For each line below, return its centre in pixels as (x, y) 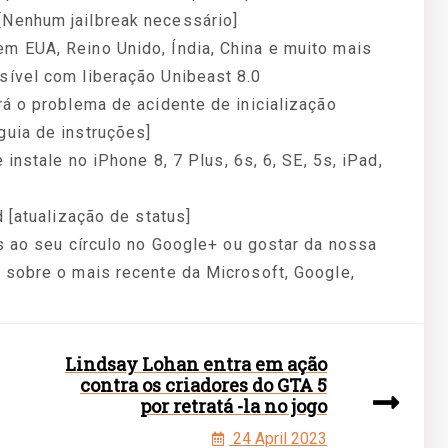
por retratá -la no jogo (233, 406)
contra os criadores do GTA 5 (203, 385)
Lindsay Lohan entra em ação (195, 364)
